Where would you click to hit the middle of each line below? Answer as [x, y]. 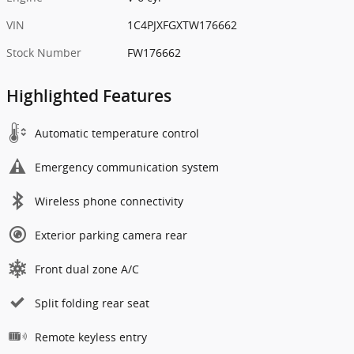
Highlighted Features [89, 96]
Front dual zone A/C [87, 269]
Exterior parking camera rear [111, 235]
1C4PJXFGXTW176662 [183, 24]
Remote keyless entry [91, 337]
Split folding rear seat [92, 303]
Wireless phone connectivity [109, 201]
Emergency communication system [127, 167]
